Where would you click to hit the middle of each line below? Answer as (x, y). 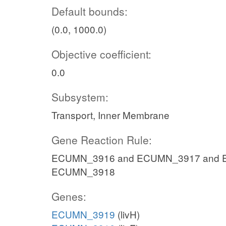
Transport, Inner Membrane (110, 115)
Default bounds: (90, 11)
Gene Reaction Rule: (102, 140)
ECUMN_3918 (83, 171)
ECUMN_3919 (83, 214)
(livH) (127, 214)
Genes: (69, 196)
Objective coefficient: (101, 54)
